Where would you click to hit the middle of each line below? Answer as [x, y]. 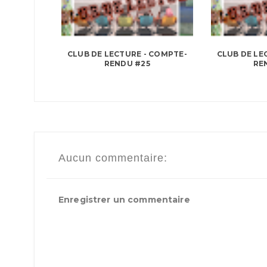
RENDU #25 [127, 64]
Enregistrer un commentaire [124, 200]
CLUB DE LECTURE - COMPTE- [127, 54]
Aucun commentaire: [113, 158]
